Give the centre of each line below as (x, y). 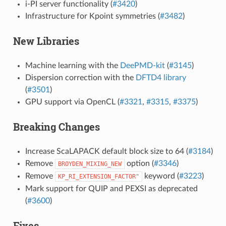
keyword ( (160, 176)
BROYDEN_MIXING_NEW (90, 164)
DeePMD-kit (142, 65)
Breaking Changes (56, 126)
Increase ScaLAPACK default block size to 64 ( (106, 151)
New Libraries (46, 41)
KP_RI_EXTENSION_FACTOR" (98, 176)
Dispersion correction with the (80, 77)
